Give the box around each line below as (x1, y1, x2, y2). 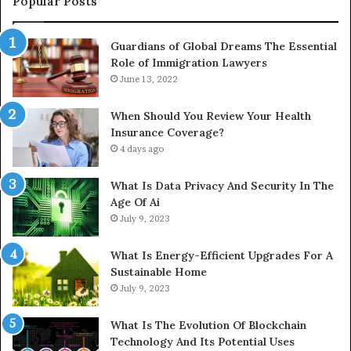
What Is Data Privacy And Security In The (110, 178, 334, 193)
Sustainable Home (110, 264, 207, 279)
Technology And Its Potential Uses (110, 334, 295, 349)
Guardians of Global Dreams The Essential (110, 38, 337, 53)
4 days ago (120, 143, 164, 154)
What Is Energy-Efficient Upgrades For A (110, 248, 333, 262)
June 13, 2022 (120, 73, 178, 85)
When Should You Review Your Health (110, 108, 311, 123)
